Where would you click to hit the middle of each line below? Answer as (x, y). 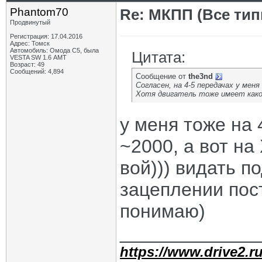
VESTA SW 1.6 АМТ (38, 57)
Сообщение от (162, 76)
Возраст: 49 (27, 64)
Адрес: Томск (30, 43)
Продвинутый (30, 22)
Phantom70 (39, 12)
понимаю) (163, 211)
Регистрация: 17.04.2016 (46, 36)
